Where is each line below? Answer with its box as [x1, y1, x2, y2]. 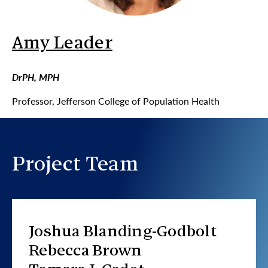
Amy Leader [12, 36, 112, 53]
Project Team [12, 156, 138, 175]
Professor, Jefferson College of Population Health [12, 94, 220, 108]
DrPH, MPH [12, 70, 59, 84]
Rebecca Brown [29, 244, 142, 259]
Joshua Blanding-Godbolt [29, 225, 217, 240]
